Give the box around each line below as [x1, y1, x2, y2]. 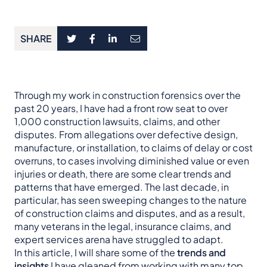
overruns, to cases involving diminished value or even [14, 154, 249, 167]
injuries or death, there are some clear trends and [14, 167, 231, 181]
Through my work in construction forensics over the [14, 89, 241, 102]
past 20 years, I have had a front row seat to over [14, 102, 228, 115]
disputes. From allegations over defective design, [14, 128, 238, 141]
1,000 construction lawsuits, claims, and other [14, 115, 220, 128]
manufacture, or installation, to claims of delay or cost [14, 141, 253, 154]
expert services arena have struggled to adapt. [14, 233, 223, 246]
